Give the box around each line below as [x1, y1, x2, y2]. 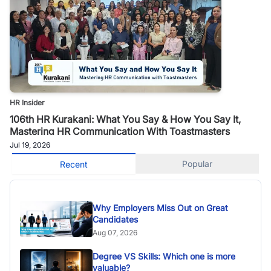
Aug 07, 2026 [93, 227, 137, 237]
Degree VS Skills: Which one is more [93, 250, 235, 261]
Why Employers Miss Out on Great [93, 202, 113, 213]
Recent [60, 158, 88, 169]
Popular [182, 158, 212, 169]
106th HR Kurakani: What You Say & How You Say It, [10, 113, 241, 125]
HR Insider [10, 97, 45, 107]
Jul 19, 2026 [10, 140, 50, 149]
